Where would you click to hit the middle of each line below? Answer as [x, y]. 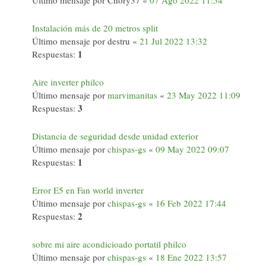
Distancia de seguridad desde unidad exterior [115, 136]
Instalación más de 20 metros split [95, 28]
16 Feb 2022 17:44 [191, 203]
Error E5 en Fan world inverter [88, 190]
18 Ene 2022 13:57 [191, 257]
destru [119, 41]
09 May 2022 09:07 [192, 149]
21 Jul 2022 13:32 [173, 41]
